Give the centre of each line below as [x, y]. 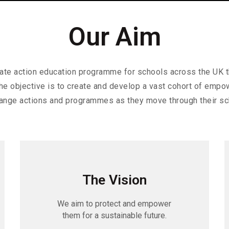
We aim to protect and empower [114, 204]
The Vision [114, 180]
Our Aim [114, 37]
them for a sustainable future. [114, 216]
